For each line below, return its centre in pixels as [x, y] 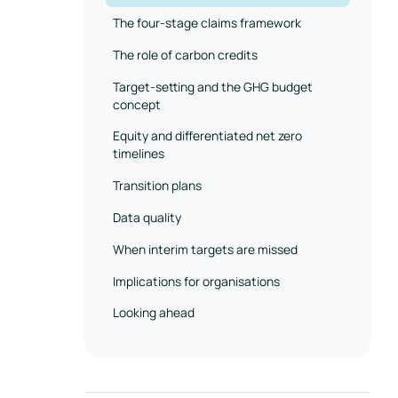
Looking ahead [153, 313]
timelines [138, 154]
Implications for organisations [196, 281]
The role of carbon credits [185, 54]
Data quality [147, 218]
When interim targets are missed [205, 249]
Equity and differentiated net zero [207, 136]
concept [136, 104]
